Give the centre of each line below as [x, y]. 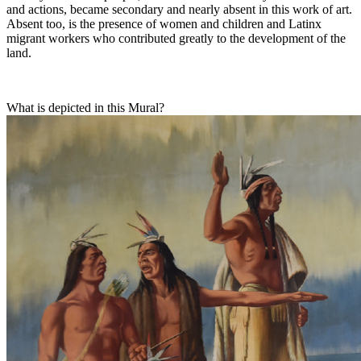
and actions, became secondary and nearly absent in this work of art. [179, 10]
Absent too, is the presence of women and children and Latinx [164, 24]
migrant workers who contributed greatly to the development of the [176, 39]
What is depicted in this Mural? [85, 108]
